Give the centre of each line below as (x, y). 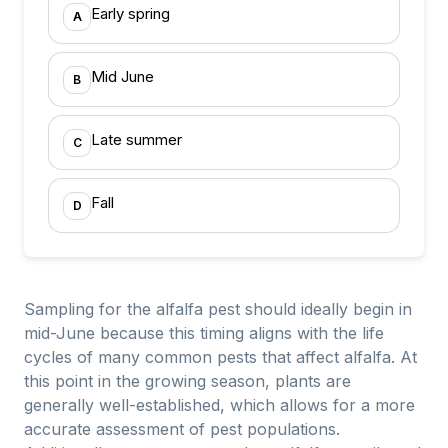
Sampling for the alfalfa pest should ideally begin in (218, 309)
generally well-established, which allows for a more (219, 405)
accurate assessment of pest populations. (182, 429)
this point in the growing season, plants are (187, 381)
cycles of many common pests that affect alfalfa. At (220, 357)
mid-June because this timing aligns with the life (204, 333)
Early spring (130, 13)
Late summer (136, 139)
